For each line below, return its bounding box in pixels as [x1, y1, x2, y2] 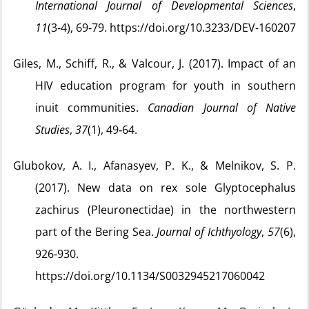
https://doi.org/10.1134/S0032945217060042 [35, 268, 265, 283]
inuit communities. [35, 100, 148, 115]
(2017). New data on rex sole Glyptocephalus [35, 180, 296, 195]
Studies [35, 122, 70, 137]
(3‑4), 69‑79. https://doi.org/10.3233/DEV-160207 [48, 20, 296, 35]
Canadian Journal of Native [148, 100, 297, 115]
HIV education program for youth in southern [35, 78, 296, 93]
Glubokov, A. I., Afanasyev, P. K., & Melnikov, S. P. [13, 158, 296, 173]
